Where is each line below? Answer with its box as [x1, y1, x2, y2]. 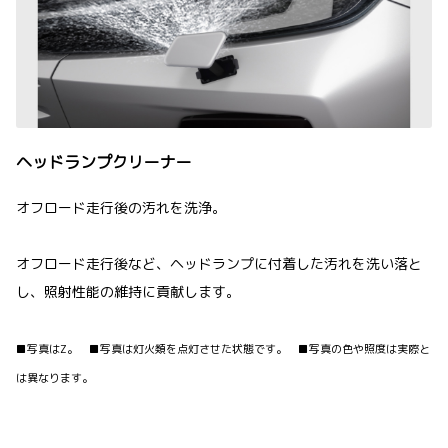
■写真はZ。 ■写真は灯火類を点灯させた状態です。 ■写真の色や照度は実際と [16, 340, 430, 357]
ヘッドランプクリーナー [16, 150, 192, 173]
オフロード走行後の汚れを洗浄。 [16, 197, 226, 217]
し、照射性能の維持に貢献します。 [16, 281, 240, 301]
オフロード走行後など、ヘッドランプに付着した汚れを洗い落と [16, 253, 422, 273]
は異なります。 [16, 369, 93, 386]
